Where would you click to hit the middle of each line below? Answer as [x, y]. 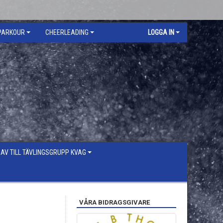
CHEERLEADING [67, 32]
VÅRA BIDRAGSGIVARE [114, 202]
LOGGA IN [161, 32]
